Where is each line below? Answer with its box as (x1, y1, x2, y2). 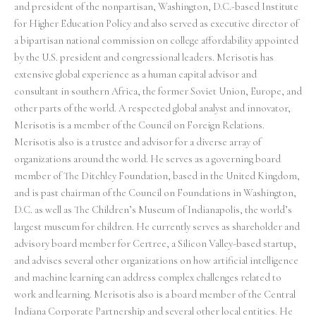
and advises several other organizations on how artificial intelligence (14, 255, 298, 267)
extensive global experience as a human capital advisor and (14, 68, 257, 81)
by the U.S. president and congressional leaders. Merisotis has (14, 51, 274, 64)
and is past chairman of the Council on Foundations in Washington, (14, 187, 296, 200)
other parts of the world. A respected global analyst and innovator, (14, 102, 291, 115)
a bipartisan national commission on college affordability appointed (14, 35, 298, 47)
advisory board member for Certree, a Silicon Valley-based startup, (14, 238, 296, 250)
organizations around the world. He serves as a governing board (14, 153, 281, 166)
